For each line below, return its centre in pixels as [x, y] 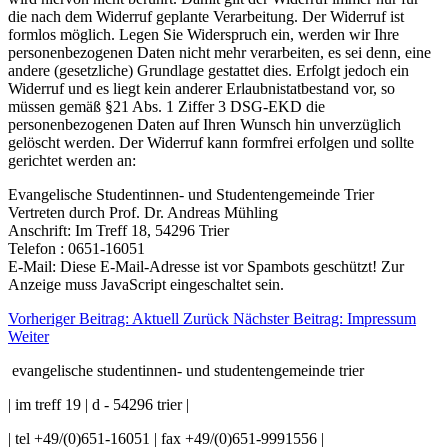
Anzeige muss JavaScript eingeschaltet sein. [146, 284]
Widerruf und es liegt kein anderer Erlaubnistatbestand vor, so [201, 88]
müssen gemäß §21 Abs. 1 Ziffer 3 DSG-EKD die [166, 106]
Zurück [206, 318]
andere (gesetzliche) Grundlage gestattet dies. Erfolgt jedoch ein [208, 70]
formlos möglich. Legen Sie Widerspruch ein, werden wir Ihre [203, 34]
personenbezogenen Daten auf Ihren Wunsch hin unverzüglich [204, 124]
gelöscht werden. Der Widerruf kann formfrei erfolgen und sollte [211, 142]
